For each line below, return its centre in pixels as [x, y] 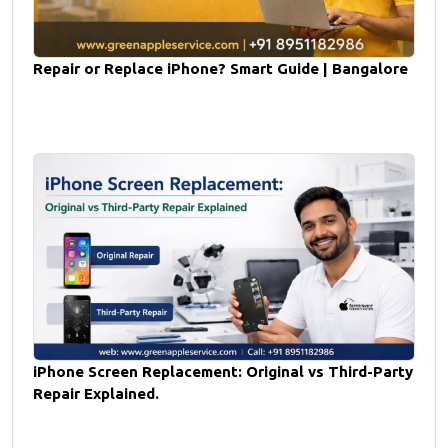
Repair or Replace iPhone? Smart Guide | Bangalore [220, 69]
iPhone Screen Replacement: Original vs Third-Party [223, 372]
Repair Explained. [96, 394]
